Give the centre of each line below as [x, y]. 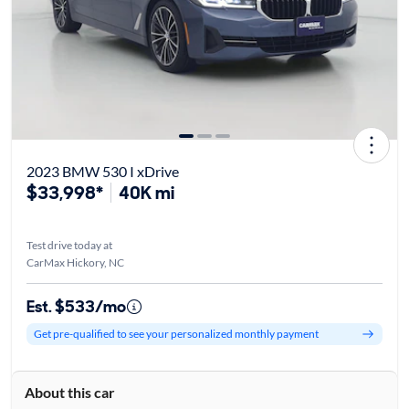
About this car [69, 392]
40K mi [146, 192]
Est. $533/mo [76, 306]
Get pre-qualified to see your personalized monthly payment [176, 334]
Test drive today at [69, 245]
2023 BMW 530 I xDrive [102, 171]
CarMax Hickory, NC [75, 262]
